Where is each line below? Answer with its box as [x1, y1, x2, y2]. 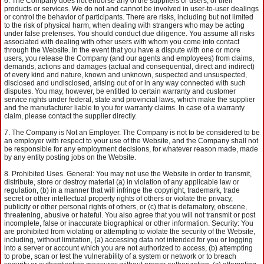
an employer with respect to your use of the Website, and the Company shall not [4, 137, 258, 145]
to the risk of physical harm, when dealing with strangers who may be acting [4, 21, 245, 29]
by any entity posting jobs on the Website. [4, 153, 136, 161]
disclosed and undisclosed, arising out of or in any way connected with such [4, 79, 246, 87]
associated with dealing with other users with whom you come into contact [4, 38, 239, 46]
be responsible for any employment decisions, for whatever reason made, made [4, 145, 258, 153]
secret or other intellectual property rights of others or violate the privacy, [4, 194, 233, 203]
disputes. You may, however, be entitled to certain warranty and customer [4, 87, 236, 95]
